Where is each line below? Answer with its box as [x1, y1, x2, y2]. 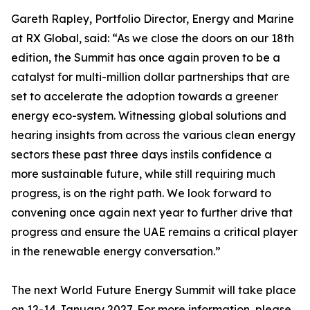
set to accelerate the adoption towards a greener [11, 89, 278, 103]
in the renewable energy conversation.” [11, 244, 221, 258]
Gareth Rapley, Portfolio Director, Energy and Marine [11, 12, 294, 26]
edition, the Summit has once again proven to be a [11, 51, 280, 64]
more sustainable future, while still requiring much [11, 167, 275, 181]
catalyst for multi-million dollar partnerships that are [11, 70, 290, 84]
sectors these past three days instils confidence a [11, 147, 272, 161]
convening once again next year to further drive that [11, 206, 293, 219]
